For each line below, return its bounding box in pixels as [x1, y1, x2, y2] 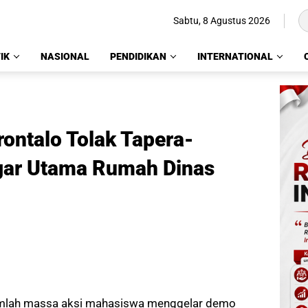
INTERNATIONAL [197, 50, 273, 62]
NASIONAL [41, 50, 89, 62]
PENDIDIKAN [110, 50, 166, 62]
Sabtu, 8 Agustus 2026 [173, 14, 270, 26]
